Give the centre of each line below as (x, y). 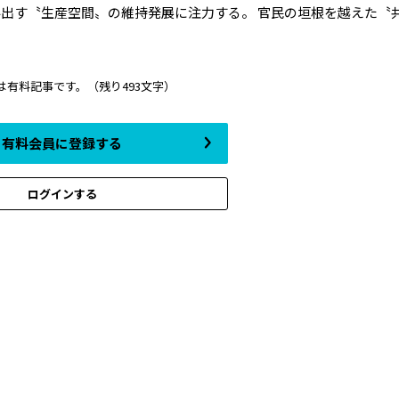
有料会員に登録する (62, 143)
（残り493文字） (131, 86)
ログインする (62, 193)
